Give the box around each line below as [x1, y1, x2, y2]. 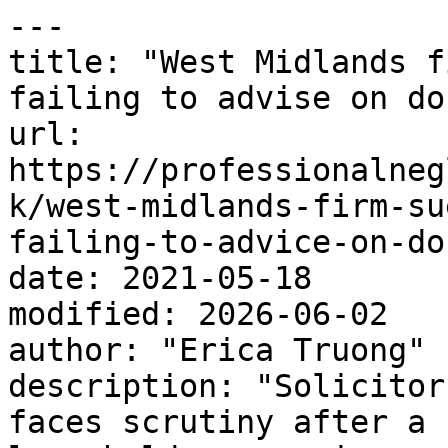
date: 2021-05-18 [8, 260, 312, 296]
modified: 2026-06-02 [8, 296, 388, 332]
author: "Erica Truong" [8, 332, 426, 368]
